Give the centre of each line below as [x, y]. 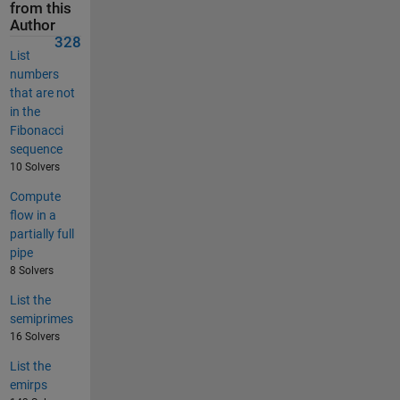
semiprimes [41, 318]
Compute [35, 196]
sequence [36, 149]
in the [25, 111]
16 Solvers [34, 336]
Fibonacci [36, 130]
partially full [42, 233]
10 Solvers [34, 167]
